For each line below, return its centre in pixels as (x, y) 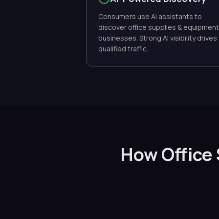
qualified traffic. (123, 49)
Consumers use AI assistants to (150, 16)
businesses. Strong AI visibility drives (158, 38)
